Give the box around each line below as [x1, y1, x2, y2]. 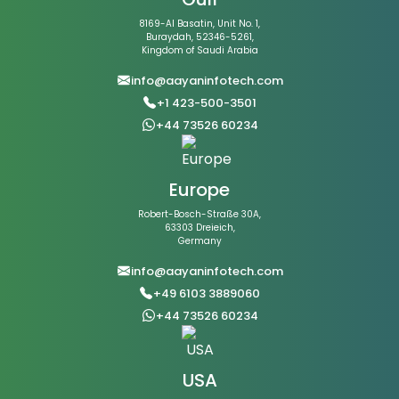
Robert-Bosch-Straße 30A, [138, 208, 261, 222]
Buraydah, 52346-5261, [145, 30, 254, 45]
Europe [169, 177, 230, 203]
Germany [177, 234, 222, 248]
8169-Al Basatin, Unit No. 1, [139, 17, 260, 31]
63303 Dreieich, [164, 221, 235, 235]
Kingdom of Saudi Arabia [141, 44, 258, 58]
